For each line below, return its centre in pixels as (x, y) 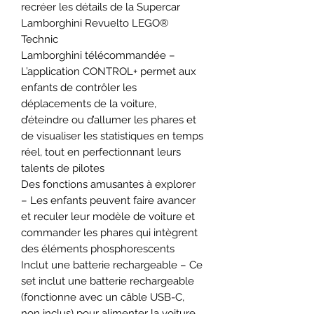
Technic (40, 39)
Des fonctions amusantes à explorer (108, 184)
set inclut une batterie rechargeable (108, 281)
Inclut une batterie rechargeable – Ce (112, 265)
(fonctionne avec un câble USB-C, (103, 297)
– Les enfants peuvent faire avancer (108, 200)
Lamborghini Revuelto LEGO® (95, 23)
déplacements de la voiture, (89, 103)
